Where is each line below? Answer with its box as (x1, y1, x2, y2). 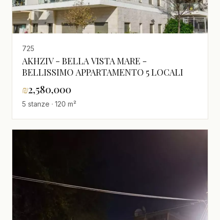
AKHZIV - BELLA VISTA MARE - (22, 55, 147, 67)
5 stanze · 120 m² (22, 99, 76, 108)
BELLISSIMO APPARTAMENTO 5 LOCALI (22, 66, 183, 78)
